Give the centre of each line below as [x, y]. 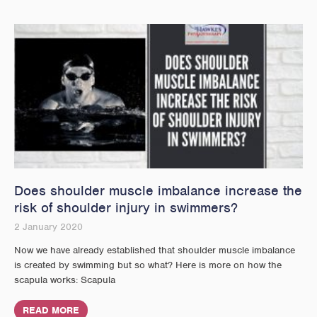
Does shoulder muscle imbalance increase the [158, 190]
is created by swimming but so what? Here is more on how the [148, 265]
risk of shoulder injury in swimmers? [126, 207]
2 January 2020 [48, 226]
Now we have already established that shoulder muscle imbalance [155, 250]
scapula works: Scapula [65, 279]
